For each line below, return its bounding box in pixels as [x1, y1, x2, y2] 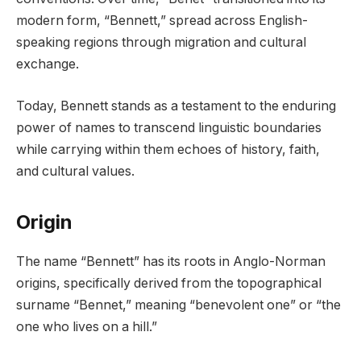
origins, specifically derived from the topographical [16, 275, 322, 291]
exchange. [16, 56, 79, 73]
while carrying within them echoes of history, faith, [16, 141, 320, 157]
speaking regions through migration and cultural [16, 35, 306, 51]
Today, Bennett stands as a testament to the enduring [16, 98, 336, 114]
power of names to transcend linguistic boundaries [16, 119, 322, 135]
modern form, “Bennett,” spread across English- [16, 13, 308, 29]
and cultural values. [16, 163, 135, 179]
